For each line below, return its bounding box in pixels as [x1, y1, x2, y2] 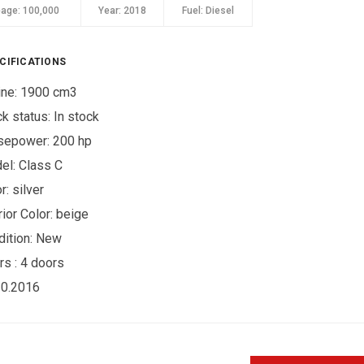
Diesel [203, 5, 235, 16]
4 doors [20, 255, 65, 271]
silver [12, 182, 45, 197]
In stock [54, 109, 100, 124]
